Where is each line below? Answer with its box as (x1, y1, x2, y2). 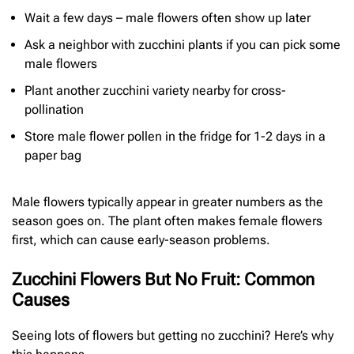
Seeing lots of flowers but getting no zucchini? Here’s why (12, 328, 333, 344)
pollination (24, 102, 84, 118)
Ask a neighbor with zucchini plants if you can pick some (24, 37, 341, 53)
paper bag (24, 148, 81, 164)
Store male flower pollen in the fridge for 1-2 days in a (24, 129, 326, 145)
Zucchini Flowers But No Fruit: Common (12, 269, 314, 290)
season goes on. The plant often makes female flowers (12, 213, 322, 229)
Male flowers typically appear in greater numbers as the (12, 194, 323, 210)
